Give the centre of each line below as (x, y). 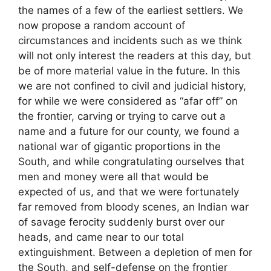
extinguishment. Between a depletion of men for (135, 253)
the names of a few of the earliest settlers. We (131, 11)
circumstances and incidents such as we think (130, 41)
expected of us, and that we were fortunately (129, 192)
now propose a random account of (102, 26)
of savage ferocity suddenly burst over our (121, 222)
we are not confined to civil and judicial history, (132, 86)
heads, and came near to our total (101, 237)
